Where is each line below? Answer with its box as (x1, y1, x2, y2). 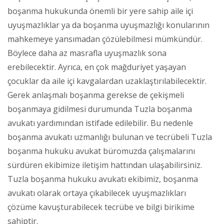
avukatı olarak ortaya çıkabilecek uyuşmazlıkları (7, 187, 186, 198)
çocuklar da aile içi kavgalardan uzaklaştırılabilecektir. (7, 75, 206, 86)
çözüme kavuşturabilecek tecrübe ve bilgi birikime (7, 201, 194, 212)
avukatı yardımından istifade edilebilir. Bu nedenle (7, 117, 193, 128)
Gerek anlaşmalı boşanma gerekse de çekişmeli (7, 89, 184, 100)
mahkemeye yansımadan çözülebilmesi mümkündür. (7, 33, 202, 44)
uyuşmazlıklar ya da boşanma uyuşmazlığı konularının (7, 19, 209, 30)
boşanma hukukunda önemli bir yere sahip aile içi (7, 5, 193, 16)
